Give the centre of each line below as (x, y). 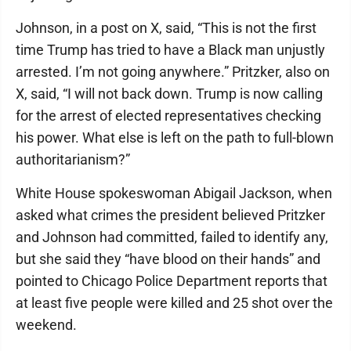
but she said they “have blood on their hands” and (168, 259)
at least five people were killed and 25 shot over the (174, 303)
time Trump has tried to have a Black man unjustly (170, 50)
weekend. (46, 325)
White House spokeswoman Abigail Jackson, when (174, 194)
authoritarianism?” (73, 160)
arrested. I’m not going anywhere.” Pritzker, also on (173, 72)
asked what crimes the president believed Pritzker (170, 215)
